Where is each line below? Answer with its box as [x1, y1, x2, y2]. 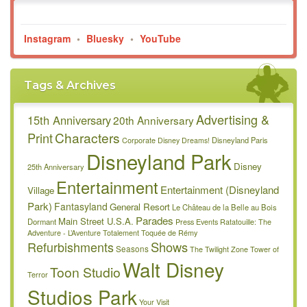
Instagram [24, 32, 71, 45]
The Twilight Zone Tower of [190, 244, 279, 254]
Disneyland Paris [212, 134, 268, 145]
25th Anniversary [27, 161, 84, 172]
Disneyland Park [86, 147, 232, 175]
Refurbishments [27, 238, 114, 256]
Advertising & [196, 110, 269, 128]
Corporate [122, 135, 156, 145]
